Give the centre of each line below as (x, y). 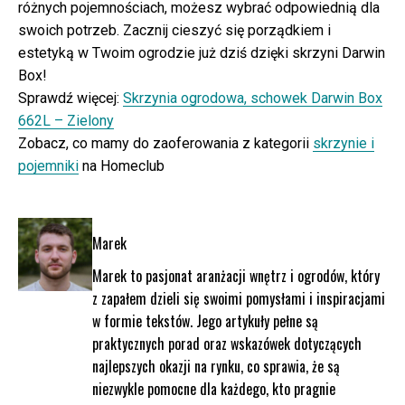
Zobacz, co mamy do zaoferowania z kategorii (165, 143)
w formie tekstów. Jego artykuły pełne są (205, 320)
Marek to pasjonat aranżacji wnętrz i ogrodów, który (235, 275)
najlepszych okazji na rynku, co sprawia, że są (216, 366)
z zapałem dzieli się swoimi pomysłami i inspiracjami (238, 298)
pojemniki (48, 165)
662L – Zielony (66, 120)
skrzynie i (344, 143)
